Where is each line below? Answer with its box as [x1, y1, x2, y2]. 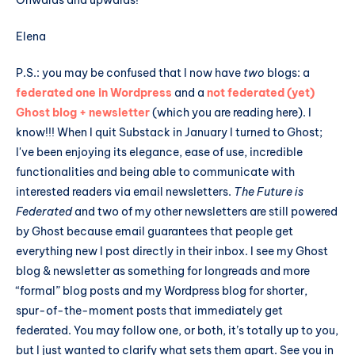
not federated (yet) [207, 85, 315, 100]
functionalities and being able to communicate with [16, 164, 295, 179]
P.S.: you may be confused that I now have [16, 65, 243, 80]
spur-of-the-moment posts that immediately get [16, 303, 283, 318]
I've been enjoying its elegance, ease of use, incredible [16, 144, 303, 159]
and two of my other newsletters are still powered [72, 204, 338, 219]
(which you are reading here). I [150, 105, 311, 120]
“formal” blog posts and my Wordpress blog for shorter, [16, 283, 307, 298]
